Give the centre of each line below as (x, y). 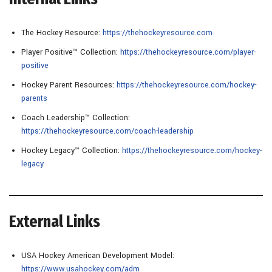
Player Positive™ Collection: (71, 52)
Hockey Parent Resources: (69, 85)
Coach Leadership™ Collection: (76, 117)
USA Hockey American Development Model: (98, 255)
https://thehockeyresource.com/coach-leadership (107, 131)
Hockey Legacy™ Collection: (72, 150)
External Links (55, 221)
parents (34, 98)
